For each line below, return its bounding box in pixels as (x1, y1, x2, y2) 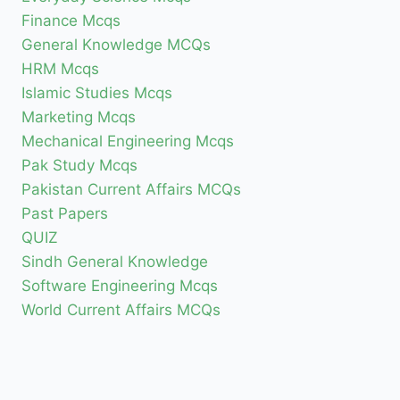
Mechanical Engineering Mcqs (21, 132, 234, 151)
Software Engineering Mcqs (21, 277, 218, 296)
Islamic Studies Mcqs (21, 84, 172, 103)
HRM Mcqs (21, 60, 99, 79)
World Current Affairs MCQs (21, 301, 221, 320)
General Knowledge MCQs (21, 36, 211, 54)
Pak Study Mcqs (21, 156, 137, 175)
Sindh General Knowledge (21, 253, 208, 271)
